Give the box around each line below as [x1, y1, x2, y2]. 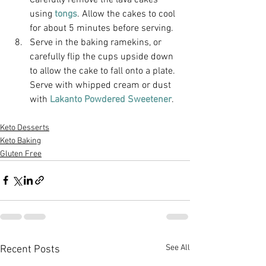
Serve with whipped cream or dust [30, 79, 173, 91]
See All [166, 242, 190, 253]
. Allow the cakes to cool [77, 8, 178, 20]
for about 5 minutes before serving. [30, 22, 176, 34]
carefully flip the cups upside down [30, 50, 176, 63]
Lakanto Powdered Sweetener [47, 93, 172, 106]
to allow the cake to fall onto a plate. [30, 65, 178, 77]
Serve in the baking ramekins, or [30, 36, 164, 49]
